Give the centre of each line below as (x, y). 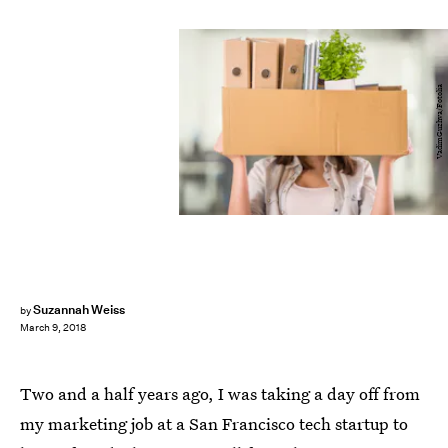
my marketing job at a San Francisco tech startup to (214, 423)
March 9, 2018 (53, 328)
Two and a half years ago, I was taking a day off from (220, 393)
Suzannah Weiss (79, 309)
